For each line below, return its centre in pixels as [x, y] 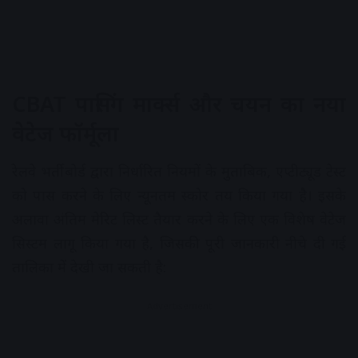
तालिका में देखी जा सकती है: [89, 267]
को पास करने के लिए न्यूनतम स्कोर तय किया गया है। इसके [179, 195]
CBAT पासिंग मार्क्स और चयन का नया [179, 104]
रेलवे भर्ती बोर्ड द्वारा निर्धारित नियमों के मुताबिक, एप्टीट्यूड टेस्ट [179, 171]
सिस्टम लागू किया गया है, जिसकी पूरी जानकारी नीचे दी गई [179, 243]
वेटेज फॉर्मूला [66, 133]
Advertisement [179, 305]
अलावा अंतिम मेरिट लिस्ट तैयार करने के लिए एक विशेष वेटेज [179, 219]
